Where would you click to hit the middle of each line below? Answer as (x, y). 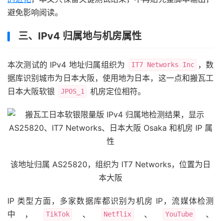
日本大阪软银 (32, 91)
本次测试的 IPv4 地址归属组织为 (68, 65)
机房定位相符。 (117, 91)
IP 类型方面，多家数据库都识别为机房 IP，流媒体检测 (110, 201)
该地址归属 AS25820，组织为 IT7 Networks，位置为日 (110, 164)
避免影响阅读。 (35, 12)
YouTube (179, 214)
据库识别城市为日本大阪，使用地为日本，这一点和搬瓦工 (110, 78)
